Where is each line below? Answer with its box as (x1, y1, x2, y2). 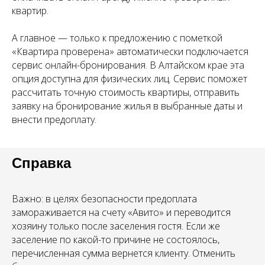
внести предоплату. (12, 113, 96, 127)
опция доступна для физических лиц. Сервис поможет (12, 72, 247, 86)
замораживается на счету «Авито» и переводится (12, 206, 231, 219)
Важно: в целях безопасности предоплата (12, 192, 197, 206)
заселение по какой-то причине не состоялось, (12, 233, 219, 247)
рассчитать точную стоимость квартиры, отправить (12, 86, 240, 99)
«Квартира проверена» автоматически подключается (12, 45, 248, 59)
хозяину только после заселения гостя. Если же (12, 219, 220, 233)
